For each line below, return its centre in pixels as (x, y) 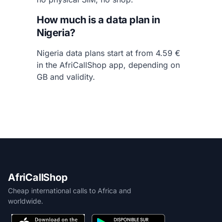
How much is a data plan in (98, 20)
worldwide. (26, 201)
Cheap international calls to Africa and (70, 190)
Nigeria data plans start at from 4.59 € (109, 53)
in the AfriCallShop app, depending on (108, 65)
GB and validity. (66, 77)
